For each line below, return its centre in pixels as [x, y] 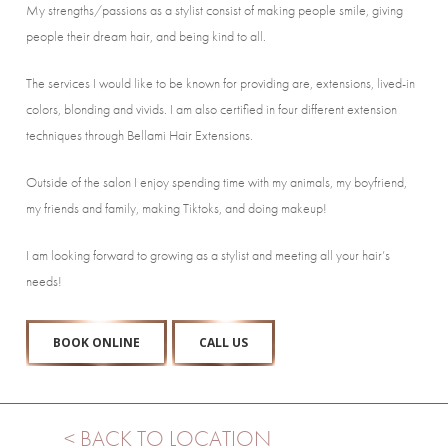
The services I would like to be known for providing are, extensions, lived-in [220, 83]
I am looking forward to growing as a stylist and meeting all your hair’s [207, 255]
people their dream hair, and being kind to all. [145, 36]
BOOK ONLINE [96, 343]
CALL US [223, 343]
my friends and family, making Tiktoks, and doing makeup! [176, 208]
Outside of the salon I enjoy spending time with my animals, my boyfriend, [216, 182]
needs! [43, 281]
